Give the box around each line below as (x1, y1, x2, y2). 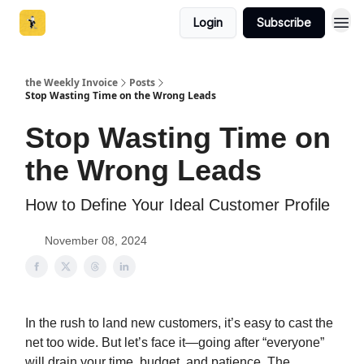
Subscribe (257, 15, 311, 29)
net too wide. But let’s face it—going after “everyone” (25, 336, 324, 349)
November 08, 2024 (45, 234, 147, 247)
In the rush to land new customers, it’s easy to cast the (25, 316, 333, 330)
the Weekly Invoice (25, 76, 118, 89)
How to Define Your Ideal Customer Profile (25, 196, 330, 214)
